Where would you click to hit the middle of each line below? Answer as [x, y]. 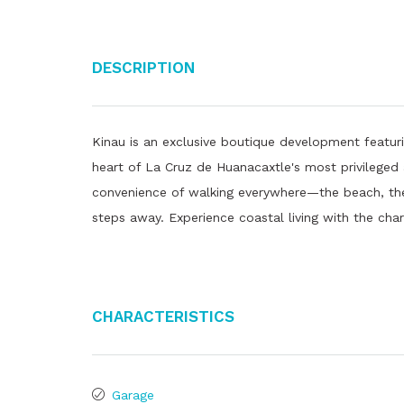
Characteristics [163, 315]
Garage [133, 395]
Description [143, 66]
